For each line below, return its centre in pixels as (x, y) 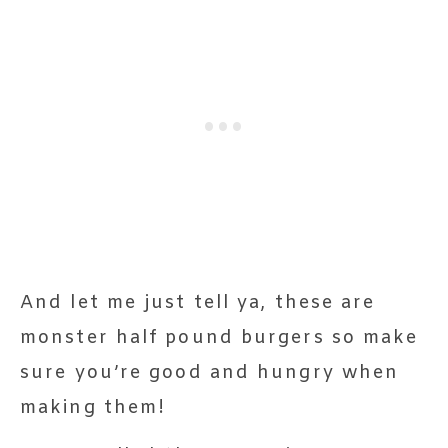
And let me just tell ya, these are (198, 302)
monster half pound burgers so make (219, 337)
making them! (93, 407)
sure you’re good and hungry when (210, 372)
